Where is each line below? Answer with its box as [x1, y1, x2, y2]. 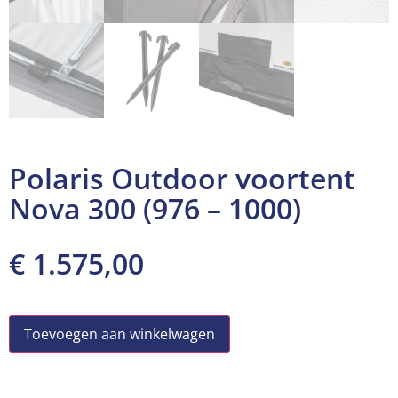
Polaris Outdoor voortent [9, 159, 355, 197]
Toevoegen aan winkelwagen [24, 324, 215, 345]
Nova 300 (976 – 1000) [9, 189, 301, 227]
